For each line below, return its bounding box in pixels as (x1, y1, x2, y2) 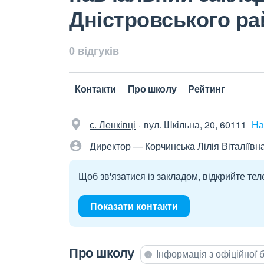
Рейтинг (188, 82, 225, 95)
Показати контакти (90, 199, 178, 213)
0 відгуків (69, 43, 119, 58)
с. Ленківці (90, 118, 136, 131)
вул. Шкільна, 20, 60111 (144, 118, 246, 131)
